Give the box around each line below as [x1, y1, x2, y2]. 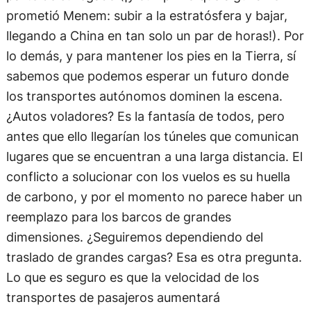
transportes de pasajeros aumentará [6, 289, 220, 305]
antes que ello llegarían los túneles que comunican [6, 128, 299, 144]
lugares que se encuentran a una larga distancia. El [6, 148, 303, 164]
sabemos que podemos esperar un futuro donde [6, 67, 289, 83]
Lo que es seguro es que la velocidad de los [6, 269, 259, 285]
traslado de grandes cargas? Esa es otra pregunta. [6, 249, 302, 264]
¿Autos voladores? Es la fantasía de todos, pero [6, 108, 285, 124]
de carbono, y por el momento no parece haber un [6, 188, 303, 204]
